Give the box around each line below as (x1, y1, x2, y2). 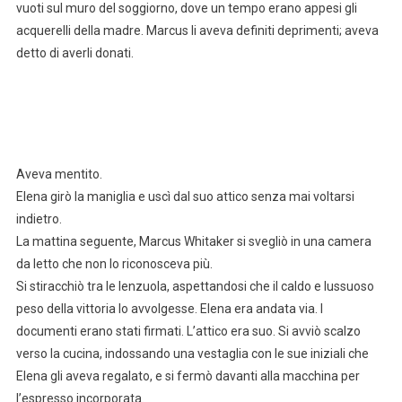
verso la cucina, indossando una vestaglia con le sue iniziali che (15, 346, 369, 362)
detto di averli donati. (15, 46, 134, 61)
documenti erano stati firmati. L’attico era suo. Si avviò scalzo (15, 324, 361, 339)
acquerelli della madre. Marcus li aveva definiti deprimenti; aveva (15, 23, 379, 39)
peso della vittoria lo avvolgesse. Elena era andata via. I (15, 301, 323, 317)
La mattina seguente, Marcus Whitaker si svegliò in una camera (15, 234, 371, 249)
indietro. (15, 212, 62, 227)
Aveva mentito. (15, 167, 102, 182)
